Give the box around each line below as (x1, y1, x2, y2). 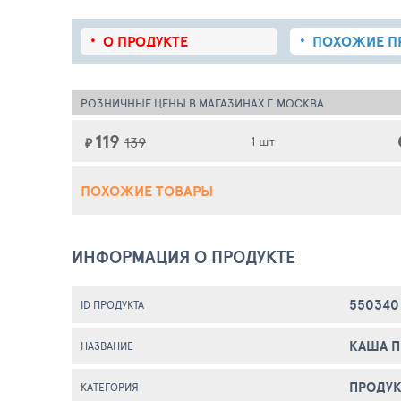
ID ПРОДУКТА (81, 297, 144, 311)
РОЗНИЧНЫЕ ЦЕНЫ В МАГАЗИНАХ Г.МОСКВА (81, 95, 324, 111)
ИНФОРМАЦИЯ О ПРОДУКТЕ (72, 244, 295, 269)
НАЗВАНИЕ (81, 338, 133, 353)
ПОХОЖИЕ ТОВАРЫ (81, 180, 213, 201)
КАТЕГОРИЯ (81, 380, 139, 394)
